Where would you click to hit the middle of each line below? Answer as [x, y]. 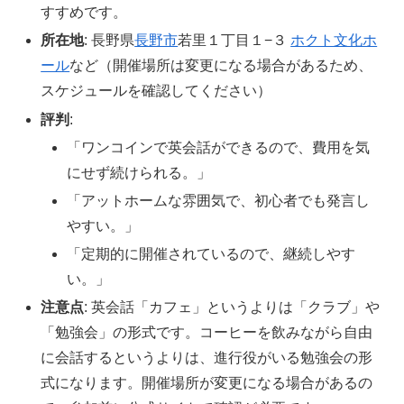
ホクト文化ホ [334, 41]
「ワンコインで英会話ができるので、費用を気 [219, 147]
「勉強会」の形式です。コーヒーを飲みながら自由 [207, 333]
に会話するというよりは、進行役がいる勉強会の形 [207, 358]
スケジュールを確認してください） [156, 91]
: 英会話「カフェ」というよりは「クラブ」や [232, 308]
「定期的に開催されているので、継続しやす [211, 254]
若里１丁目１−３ [234, 41]
